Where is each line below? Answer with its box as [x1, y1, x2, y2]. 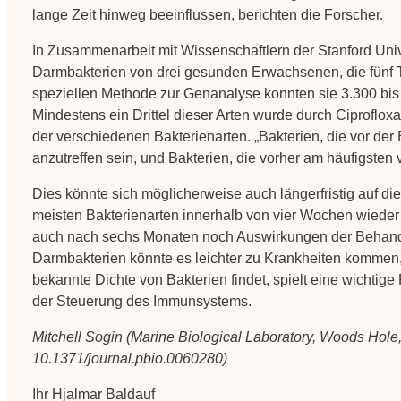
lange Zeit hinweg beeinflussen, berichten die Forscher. [32, 7, 383, 23]
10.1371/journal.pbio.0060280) [32, 351, 227, 367]
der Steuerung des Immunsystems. [32, 294, 252, 310]
